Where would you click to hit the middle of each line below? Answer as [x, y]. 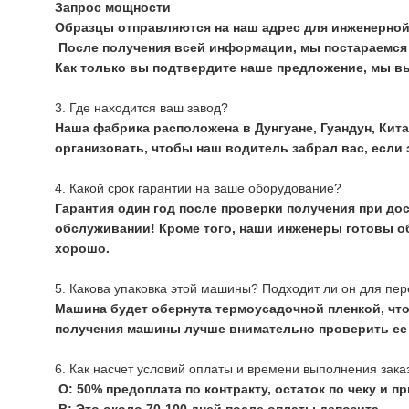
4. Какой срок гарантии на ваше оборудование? [198, 189]
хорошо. [82, 249]
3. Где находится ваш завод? [142, 108]
